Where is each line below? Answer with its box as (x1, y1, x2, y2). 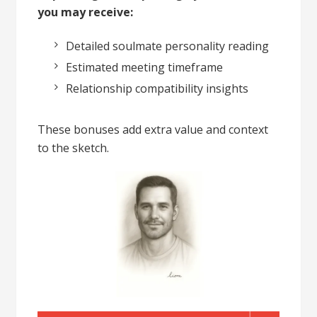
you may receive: (38, 4, 134, 20)
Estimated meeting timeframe (66, 59, 224, 75)
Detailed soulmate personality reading (66, 38, 270, 54)
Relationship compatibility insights (66, 80, 249, 96)
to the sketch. (38, 139, 110, 156)
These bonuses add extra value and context (38, 121, 269, 137)
